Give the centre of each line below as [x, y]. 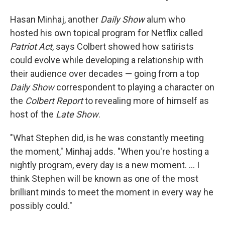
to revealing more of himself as [146, 101]
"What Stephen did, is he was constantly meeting [107, 138]
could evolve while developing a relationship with [107, 60]
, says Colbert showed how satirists [123, 47]
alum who [165, 20]
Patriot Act [31, 47]
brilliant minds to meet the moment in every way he [112, 192]
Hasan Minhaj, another [55, 20]
